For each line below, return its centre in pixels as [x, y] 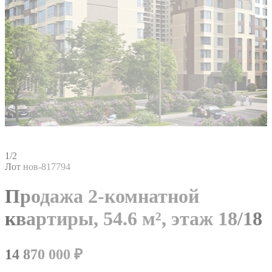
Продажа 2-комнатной [102, 196]
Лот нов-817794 [38, 166]
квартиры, [54, 219]
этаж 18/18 [217, 219]
